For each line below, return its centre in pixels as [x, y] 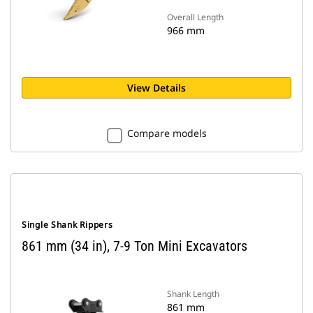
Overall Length [195, 17]
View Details [156, 88]
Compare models [167, 133]
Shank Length [193, 294]
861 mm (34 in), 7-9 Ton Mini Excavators [134, 246]
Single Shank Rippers [67, 225]
